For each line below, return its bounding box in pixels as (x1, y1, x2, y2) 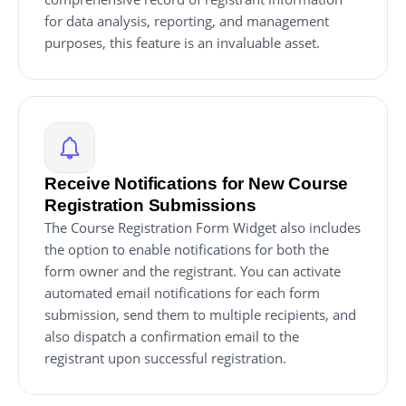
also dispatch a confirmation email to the (44, 327, 299, 346)
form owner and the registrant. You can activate (44, 262, 341, 281)
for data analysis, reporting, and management (44, 12, 329, 31)
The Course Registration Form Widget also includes (44, 218, 361, 237)
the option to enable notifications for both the (44, 240, 329, 259)
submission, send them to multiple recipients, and (44, 305, 356, 324)
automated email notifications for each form (44, 284, 320, 303)
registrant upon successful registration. (44, 349, 286, 368)
